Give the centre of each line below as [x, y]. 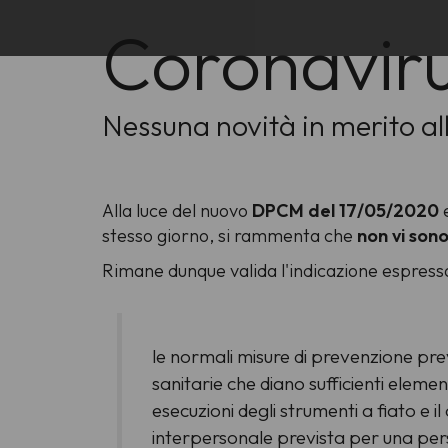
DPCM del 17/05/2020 [347, 211]
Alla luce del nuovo [177, 211]
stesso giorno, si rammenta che [229, 236]
